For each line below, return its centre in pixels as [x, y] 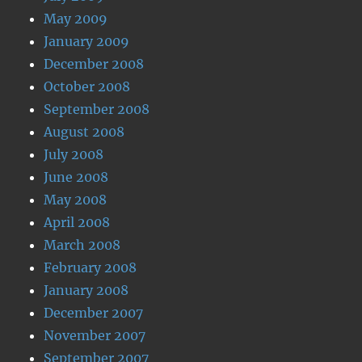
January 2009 [87, 41]
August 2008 [84, 132]
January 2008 [86, 290]
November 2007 [95, 335]
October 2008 [87, 86]
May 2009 [76, 19]
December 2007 [94, 313]
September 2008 [97, 109]
